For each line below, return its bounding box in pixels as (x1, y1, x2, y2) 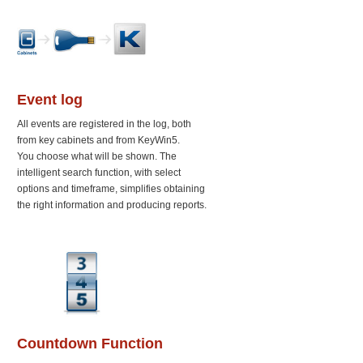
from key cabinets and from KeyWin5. (17, 135, 180, 147)
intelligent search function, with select (17, 167, 181, 179)
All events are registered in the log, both (17, 118, 191, 130)
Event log (17, 92, 83, 109)
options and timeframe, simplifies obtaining (17, 183, 205, 195)
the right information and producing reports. (17, 199, 207, 211)
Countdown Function (17, 335, 163, 352)
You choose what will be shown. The (17, 151, 177, 163)
